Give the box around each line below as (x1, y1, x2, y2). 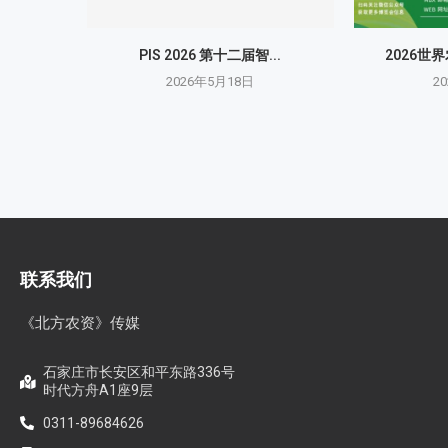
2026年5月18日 (166, 73, 255, 89)
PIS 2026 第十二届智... (139, 46, 282, 63)
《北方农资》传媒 (20, 313, 140, 332)
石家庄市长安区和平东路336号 (42, 363, 235, 380)
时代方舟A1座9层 (42, 381, 153, 398)
